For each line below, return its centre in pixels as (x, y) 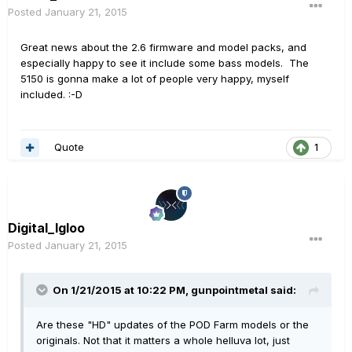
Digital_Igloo (46, 228)
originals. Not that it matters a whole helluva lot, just (163, 341)
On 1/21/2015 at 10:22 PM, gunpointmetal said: (174, 290)
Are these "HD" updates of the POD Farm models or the (172, 325)
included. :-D (51, 94)
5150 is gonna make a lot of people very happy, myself (155, 78)
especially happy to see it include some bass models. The (165, 62)
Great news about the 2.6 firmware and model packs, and (163, 47)
